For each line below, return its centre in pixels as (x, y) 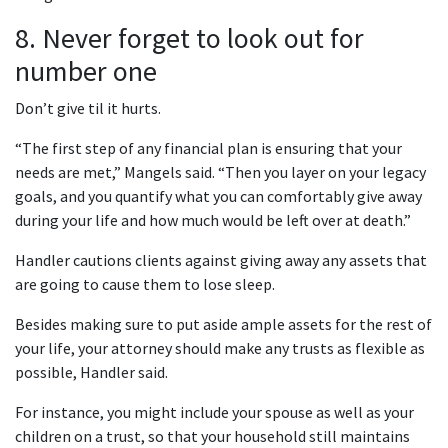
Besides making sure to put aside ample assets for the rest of (223, 324)
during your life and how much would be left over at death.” (213, 220)
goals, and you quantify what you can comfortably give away (218, 196)
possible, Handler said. (91, 372)
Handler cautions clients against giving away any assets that (221, 260)
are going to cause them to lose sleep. (145, 284)
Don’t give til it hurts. (88, 108)
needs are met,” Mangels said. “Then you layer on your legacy (220, 172)
